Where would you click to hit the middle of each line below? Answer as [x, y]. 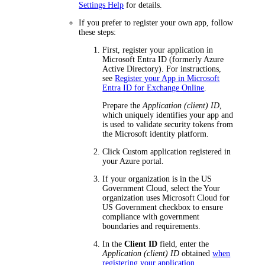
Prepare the [123, 105]
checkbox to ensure [190, 207]
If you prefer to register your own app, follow [156, 22]
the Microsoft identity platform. [156, 134]
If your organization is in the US [157, 179]
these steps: [98, 32]
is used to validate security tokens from [168, 124]
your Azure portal [132, 161]
